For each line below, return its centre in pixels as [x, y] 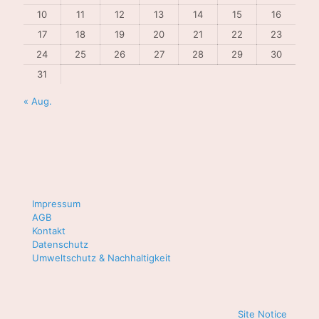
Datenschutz [60, 244]
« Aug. [38, 101]
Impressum [56, 203]
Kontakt [49, 230]
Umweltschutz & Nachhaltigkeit [101, 257]
